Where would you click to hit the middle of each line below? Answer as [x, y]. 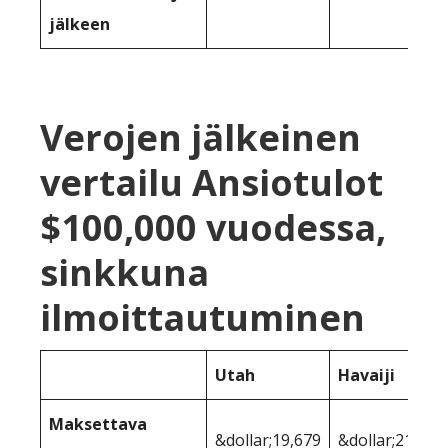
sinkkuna [124, 273]
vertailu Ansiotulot [211, 183]
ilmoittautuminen [202, 318]
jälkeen [79, 24]
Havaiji [366, 375]
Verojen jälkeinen [200, 138]
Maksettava [98, 424]
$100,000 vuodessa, [213, 228]
